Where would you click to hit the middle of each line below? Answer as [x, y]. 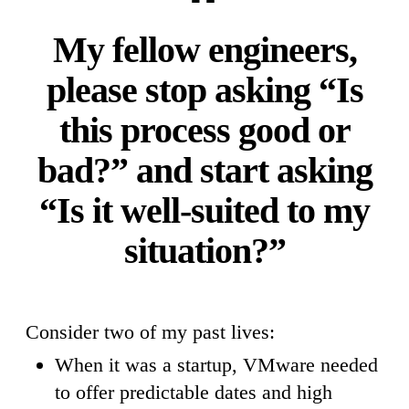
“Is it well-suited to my [204, 211]
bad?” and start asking [204, 171]
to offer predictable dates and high [194, 392]
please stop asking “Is [204, 90]
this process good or [204, 131]
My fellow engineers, [204, 50]
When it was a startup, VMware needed [216, 364]
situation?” [204, 251]
